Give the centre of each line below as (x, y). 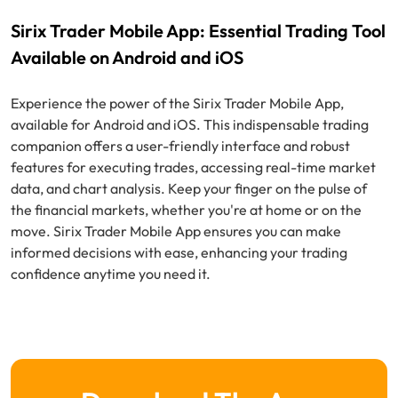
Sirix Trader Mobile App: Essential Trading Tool (198, 31)
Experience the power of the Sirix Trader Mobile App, (177, 103)
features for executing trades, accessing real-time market (193, 167)
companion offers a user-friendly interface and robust (180, 146)
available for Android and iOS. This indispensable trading (190, 125)
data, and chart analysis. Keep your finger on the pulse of (189, 189)
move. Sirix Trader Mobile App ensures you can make (176, 231)
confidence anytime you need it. (111, 274)
